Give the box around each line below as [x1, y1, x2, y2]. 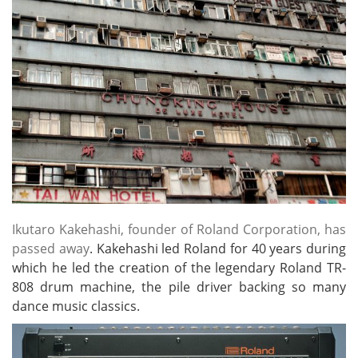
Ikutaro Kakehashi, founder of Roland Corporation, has [12, 220, 346, 238]
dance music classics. [12, 296, 140, 315]
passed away [12, 239, 89, 257]
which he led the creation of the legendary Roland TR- [12, 258, 346, 276]
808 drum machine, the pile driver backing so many [12, 277, 346, 296]
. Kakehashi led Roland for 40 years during [89, 239, 346, 257]
